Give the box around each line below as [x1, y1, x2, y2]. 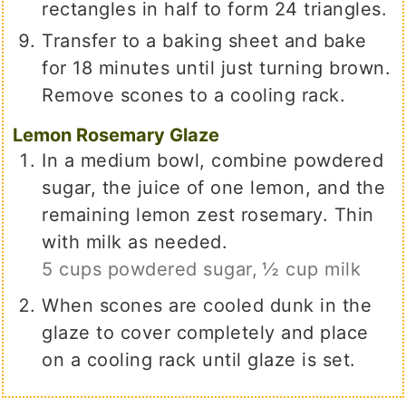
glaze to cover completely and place [42, 322, 369, 344]
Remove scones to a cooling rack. [42, 84, 346, 107]
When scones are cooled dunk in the [42, 295, 372, 317]
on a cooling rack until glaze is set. [42, 349, 356, 372]
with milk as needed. [42, 231, 228, 254]
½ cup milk [262, 258, 362, 281]
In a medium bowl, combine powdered [42, 150, 384, 172]
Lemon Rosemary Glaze [13, 124, 220, 147]
